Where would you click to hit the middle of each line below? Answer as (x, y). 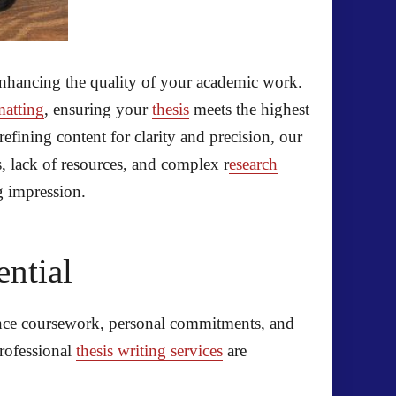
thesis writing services (149, 350)
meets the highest (249, 109)
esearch (253, 164)
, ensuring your (98, 109)
